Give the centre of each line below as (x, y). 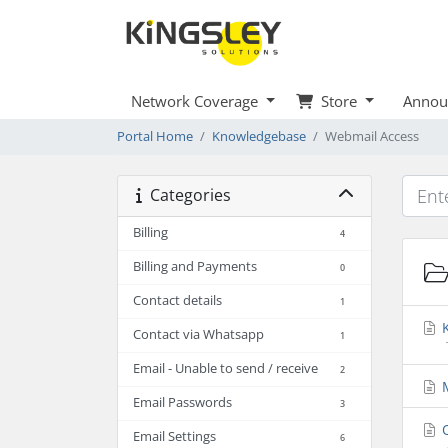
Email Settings (174, 436)
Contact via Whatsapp (198, 334)
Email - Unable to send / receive (225, 368)
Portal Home (155, 136)
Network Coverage (196, 100)
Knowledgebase (259, 136)
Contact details (177, 300)
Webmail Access (372, 136)
